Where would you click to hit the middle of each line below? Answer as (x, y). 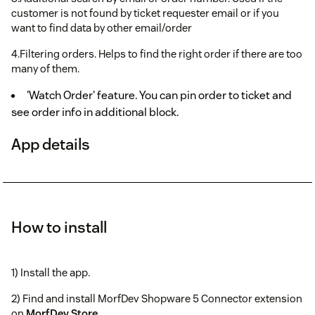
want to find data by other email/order (102, 27)
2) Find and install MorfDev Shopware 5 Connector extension (157, 298)
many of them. (45, 68)
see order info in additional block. (95, 112)
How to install (59, 227)
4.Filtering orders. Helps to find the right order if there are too (157, 53)
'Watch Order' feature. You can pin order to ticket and (159, 95)
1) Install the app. (51, 272)
